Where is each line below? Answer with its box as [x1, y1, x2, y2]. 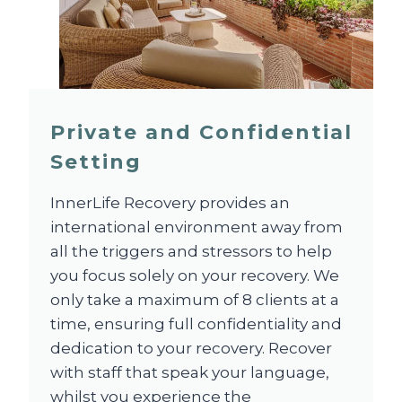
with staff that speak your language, [50, 363, 329, 381]
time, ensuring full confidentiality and [50, 315, 342, 333]
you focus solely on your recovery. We [50, 267, 339, 284]
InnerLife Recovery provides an [50, 194, 290, 212]
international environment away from [50, 218, 343, 236]
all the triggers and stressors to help [50, 242, 332, 260]
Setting [50, 150, 142, 174]
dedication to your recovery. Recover [50, 339, 332, 357]
